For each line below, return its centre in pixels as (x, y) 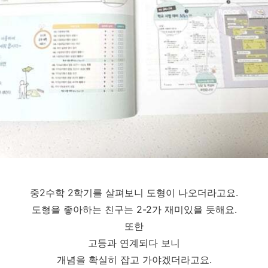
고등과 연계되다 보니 (134, 243)
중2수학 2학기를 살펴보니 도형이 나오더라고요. (134, 193)
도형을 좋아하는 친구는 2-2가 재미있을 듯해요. (134, 210)
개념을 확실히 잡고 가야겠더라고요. (134, 260)
